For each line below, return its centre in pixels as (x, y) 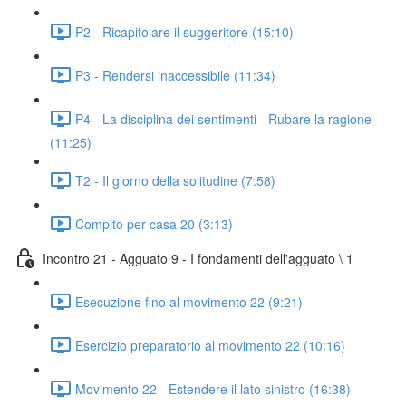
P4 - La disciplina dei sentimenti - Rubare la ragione (223, 118)
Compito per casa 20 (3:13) (154, 223)
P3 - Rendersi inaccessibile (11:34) (175, 75)
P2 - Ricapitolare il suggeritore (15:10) (184, 31)
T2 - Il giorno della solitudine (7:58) (175, 180)
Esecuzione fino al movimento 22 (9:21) (189, 301)
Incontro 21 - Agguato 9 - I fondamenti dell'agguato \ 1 (198, 258)
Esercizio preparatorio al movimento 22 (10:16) (210, 345)
